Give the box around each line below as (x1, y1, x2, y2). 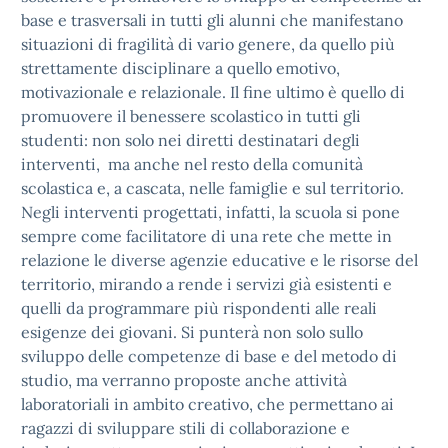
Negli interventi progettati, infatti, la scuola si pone (21, 202, 400, 222)
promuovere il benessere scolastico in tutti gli (21, 106, 361, 126)
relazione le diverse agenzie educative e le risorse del (21, 250, 418, 270)
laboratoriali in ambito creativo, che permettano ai (21, 394, 394, 414)
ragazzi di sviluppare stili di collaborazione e (21, 418, 350, 438)
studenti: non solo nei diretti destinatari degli (21, 130, 360, 150)
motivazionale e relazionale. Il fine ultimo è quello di (21, 82, 405, 102)
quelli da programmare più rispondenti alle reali (21, 298, 377, 318)
